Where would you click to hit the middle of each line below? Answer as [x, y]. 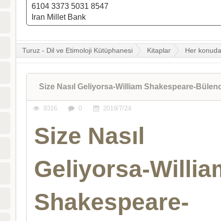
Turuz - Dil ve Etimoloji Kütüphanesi [78, 51]
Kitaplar [159, 51]
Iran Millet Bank [59, 17]
